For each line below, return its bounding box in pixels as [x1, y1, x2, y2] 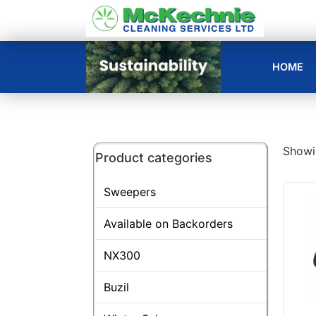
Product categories [95, 150, 212, 165]
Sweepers [104, 184, 156, 199]
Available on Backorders [104, 216, 233, 231]
